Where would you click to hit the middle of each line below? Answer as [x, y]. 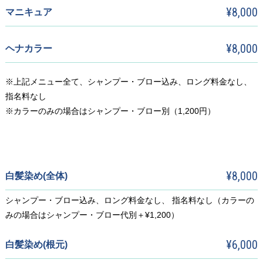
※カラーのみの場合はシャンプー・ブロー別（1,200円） [110, 111]
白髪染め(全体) [36, 176]
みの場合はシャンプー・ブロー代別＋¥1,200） [92, 215]
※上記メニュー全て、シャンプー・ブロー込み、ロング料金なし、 [128, 82]
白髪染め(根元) [36, 245]
